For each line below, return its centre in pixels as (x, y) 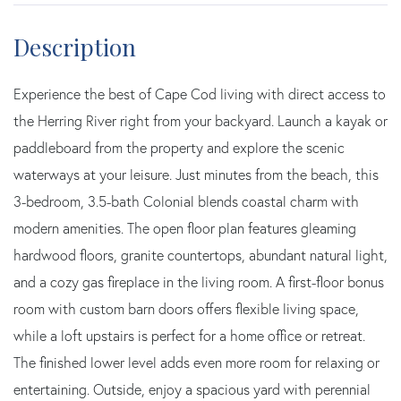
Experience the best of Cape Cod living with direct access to (200, 94)
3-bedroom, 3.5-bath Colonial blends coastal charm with (186, 201)
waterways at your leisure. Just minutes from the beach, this (196, 175)
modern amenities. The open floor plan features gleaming (185, 228)
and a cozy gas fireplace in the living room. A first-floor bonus (199, 282)
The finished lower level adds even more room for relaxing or (196, 363)
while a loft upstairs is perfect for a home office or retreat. (189, 336)
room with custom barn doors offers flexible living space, (186, 309)
